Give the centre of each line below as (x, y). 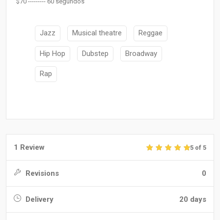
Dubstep (95, 53)
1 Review (29, 147)
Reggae (151, 33)
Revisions (41, 173)
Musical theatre (97, 33)
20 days (193, 199)
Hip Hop (53, 53)
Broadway (141, 53)
